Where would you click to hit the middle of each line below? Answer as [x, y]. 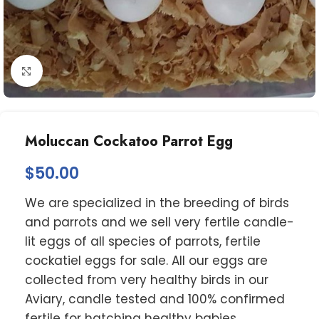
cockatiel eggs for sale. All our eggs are [146, 261]
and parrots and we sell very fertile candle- [159, 222]
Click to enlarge [88, 71]
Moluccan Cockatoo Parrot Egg [129, 141]
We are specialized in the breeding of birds [157, 203]
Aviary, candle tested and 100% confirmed [155, 299]
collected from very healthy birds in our [147, 280]
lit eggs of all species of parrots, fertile [143, 241]
